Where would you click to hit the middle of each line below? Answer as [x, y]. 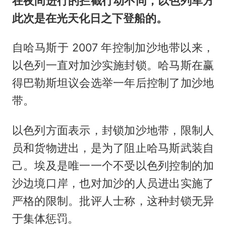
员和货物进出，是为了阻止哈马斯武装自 [113, 148]
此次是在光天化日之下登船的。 [90, 18]
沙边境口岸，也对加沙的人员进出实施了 [113, 183]
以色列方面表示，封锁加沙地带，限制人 [113, 130]
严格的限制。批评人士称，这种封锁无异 [113, 201]
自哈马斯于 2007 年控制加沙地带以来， [113, 48]
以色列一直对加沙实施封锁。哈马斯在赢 [113, 65]
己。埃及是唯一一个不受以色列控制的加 [113, 166]
